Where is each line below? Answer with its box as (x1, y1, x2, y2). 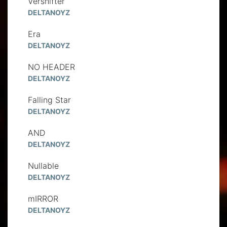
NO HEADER (28, 61, 75, 72)
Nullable (28, 160, 59, 171)
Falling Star (28, 94, 71, 105)
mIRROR (28, 193, 58, 204)
